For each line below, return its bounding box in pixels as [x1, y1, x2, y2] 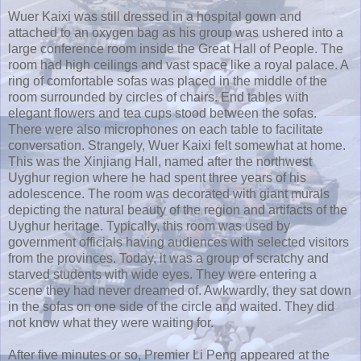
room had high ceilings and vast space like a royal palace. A [8, 57, 348, 72]
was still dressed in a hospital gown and [71, 9, 301, 23]
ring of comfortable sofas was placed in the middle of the [8, 73, 327, 88]
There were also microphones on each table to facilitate [8, 122, 323, 136]
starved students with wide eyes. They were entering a [8, 267, 317, 281]
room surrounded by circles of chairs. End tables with [8, 89, 309, 104]
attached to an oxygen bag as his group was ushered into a [8, 25, 343, 39]
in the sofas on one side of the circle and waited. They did [8, 299, 334, 313]
